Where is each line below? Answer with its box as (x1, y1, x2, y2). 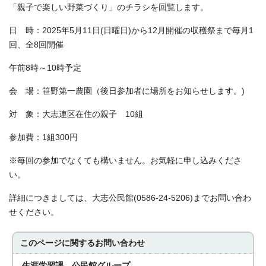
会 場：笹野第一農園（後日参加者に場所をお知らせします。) (9, 87, 253, 96)
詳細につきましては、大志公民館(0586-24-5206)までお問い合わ (9, 194, 251, 202)
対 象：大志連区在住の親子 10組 (9, 110, 143, 119)
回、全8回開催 (9, 40, 72, 49)
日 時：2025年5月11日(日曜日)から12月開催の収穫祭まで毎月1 (9, 26, 254, 35)
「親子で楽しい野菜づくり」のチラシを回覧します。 (9, 3, 208, 12)
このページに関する (20, 239, 96, 248)
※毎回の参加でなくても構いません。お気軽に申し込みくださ (9, 156, 242, 165)
